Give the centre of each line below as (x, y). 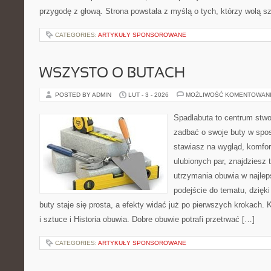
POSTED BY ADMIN (84, 95)
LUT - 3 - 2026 (149, 95)
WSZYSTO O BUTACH (112, 74)
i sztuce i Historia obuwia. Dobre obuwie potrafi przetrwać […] (147, 219)
